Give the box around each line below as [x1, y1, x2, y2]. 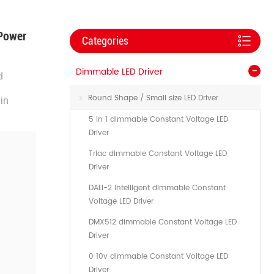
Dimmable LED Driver [76, 65, 163, 79]
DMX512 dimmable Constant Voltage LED [89, 217, 237, 228]
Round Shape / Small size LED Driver [88, 92, 218, 104]
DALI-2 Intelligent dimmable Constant [89, 182, 226, 194]
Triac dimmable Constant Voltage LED [89, 148, 227, 160]
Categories [82, 34, 128, 47]
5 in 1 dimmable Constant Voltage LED [89, 114, 228, 125]
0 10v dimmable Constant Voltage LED [89, 251, 228, 262]
